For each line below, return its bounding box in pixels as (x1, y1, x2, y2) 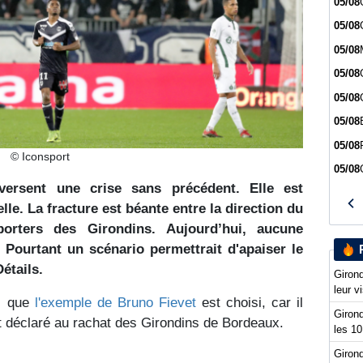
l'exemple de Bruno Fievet (34, 294, 196, 310)
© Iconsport (11, 149, 70, 163)
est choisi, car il (195, 294, 304, 310)
